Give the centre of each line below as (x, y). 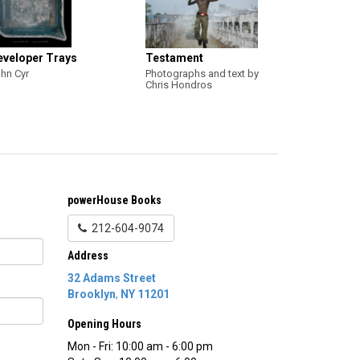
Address (88, 256)
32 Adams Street (111, 278)
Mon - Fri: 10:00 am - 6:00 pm (140, 347)
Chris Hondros (179, 85)
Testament (174, 58)
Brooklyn (91, 295)
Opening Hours (104, 324)
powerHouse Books (114, 200)
